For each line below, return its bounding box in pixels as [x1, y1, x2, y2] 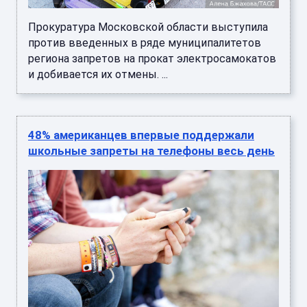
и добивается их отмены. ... [28, 68, 168, 82]
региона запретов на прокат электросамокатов [28, 52, 276, 66]
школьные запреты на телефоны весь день [28, 144, 275, 158]
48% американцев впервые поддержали [28, 128, 254, 143]
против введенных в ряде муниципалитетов [28, 36, 261, 50]
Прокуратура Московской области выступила [28, 21, 268, 34]
